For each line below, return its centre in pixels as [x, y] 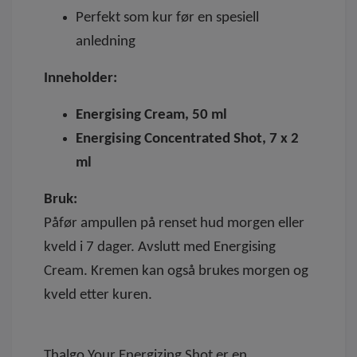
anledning [106, 41]
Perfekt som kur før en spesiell [167, 18]
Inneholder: [80, 78]
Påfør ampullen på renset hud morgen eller [174, 223]
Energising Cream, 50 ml [151, 115]
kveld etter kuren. [98, 295]
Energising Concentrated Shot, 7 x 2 [187, 139]
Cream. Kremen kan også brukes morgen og [176, 271]
